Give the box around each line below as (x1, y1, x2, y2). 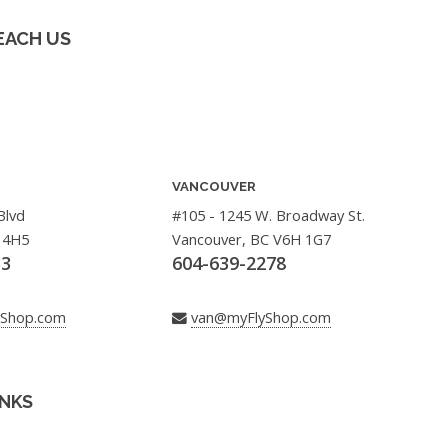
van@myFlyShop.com (190, 307, 331, 328)
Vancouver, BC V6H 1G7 (171, 228, 331, 249)
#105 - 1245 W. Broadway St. (171, 204, 365, 225)
